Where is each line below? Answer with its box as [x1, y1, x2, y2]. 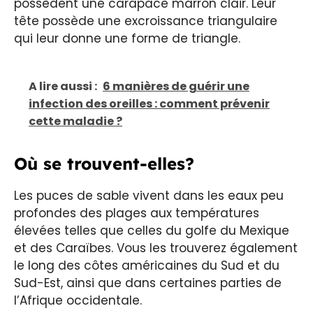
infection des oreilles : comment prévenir [29, 95, 270, 112]
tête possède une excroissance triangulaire [14, 13, 277, 30]
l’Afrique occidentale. [14, 291, 142, 309]
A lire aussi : [29, 78, 97, 94]
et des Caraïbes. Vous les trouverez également [14, 239, 298, 256]
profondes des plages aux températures [14, 204, 259, 221]
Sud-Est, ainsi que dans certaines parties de [14, 274, 282, 291]
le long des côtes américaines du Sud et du [14, 256, 279, 274]
